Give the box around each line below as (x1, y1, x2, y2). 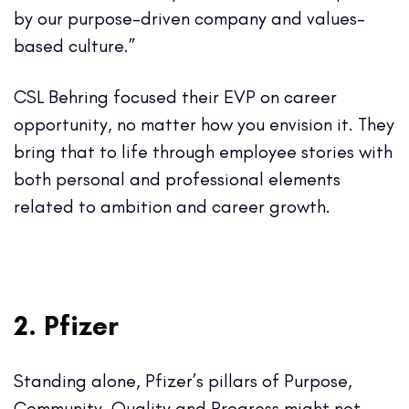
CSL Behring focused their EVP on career (14, 85, 337, 108)
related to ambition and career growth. (14, 194, 335, 217)
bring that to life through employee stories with (14, 140, 393, 163)
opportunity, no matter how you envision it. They (14, 112, 394, 135)
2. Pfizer (14, 309, 119, 343)
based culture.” (14, 34, 135, 57)
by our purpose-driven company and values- (14, 6, 365, 29)
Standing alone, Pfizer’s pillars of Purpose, (14, 369, 352, 392)
